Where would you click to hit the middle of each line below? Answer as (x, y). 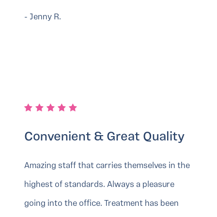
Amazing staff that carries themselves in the (107, 166)
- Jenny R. (43, 17)
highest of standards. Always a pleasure (99, 185)
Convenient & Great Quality (104, 138)
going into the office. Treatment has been (101, 204)
